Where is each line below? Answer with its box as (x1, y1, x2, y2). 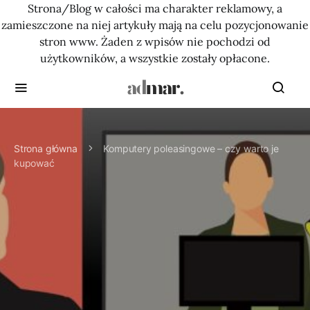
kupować (14, 157, 55, 169)
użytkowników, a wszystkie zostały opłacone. (40, 51, 270, 65)
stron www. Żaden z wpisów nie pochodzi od (39, 35, 271, 48)
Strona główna (14, 143, 77, 154)
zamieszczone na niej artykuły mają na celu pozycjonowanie (1, 18, 309, 32)
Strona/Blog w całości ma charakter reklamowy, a (28, 1, 282, 15)
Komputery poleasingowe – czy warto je (103, 143, 279, 154)
